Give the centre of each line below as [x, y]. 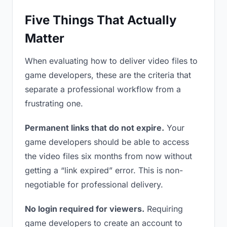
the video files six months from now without [108, 156]
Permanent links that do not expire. [94, 128]
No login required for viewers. [85, 209]
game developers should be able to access [107, 142]
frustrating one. [54, 103]
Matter [45, 38]
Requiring [164, 209]
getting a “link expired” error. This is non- [104, 170]
